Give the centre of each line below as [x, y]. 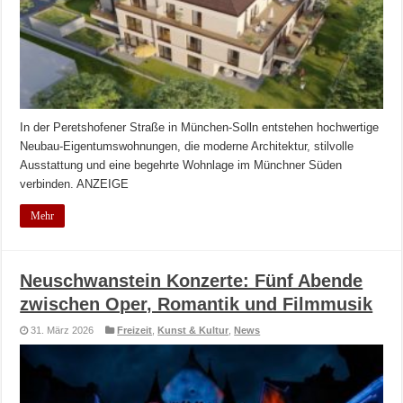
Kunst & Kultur [193, 331]
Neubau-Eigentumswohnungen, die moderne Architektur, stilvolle [187, 147]
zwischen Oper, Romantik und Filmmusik [197, 304]
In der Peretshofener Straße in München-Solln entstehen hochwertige [200, 128]
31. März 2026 [63, 331]
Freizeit [135, 331]
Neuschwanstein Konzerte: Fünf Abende [192, 281]
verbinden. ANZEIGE [75, 184]
